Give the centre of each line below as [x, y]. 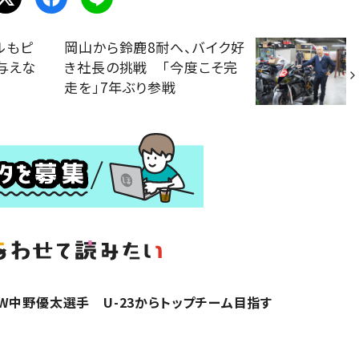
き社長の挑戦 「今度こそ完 [151, 67]
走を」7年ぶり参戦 [120, 87]
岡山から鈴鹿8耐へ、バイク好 [155, 46]
